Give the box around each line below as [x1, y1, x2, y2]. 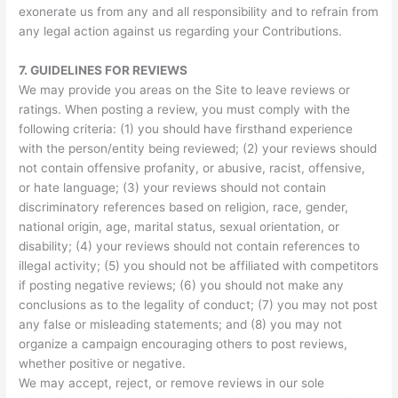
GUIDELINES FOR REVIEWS [30, 62, 188, 77]
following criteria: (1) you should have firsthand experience [19, 121, 354, 136]
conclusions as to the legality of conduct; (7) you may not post [19, 297, 378, 312]
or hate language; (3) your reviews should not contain [19, 179, 327, 195]
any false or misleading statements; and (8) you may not [19, 316, 343, 331]
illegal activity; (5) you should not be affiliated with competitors [19, 258, 379, 273]
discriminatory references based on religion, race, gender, [19, 199, 349, 214]
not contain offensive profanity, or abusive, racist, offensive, [19, 160, 366, 175]
